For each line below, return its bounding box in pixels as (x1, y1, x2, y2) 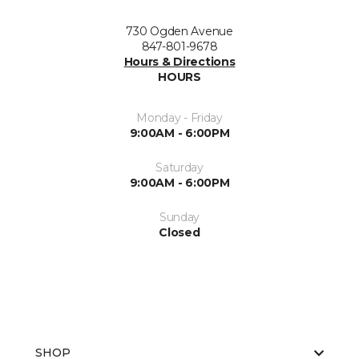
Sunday (159, 210, 200, 225)
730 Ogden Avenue (126, 24, 233, 39)
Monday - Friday (136, 111, 223, 126)
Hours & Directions (123, 54, 236, 70)
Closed (159, 225, 200, 240)
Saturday (155, 160, 204, 175)
